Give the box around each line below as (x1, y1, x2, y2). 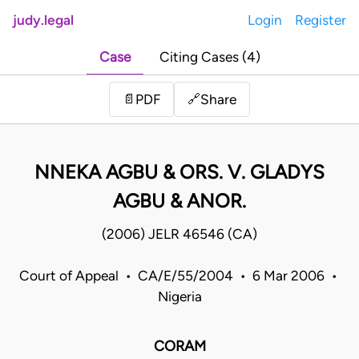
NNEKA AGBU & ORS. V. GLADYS (34, 160, 325, 184)
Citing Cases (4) (159, 49, 260, 66)
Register (295, 12, 346, 28)
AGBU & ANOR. (113, 189, 246, 213)
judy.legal (13, 12, 74, 28)
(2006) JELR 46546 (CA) (102, 226, 257, 243)
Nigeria (157, 288, 202, 305)
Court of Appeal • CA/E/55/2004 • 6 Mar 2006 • (18, 268, 341, 284)
